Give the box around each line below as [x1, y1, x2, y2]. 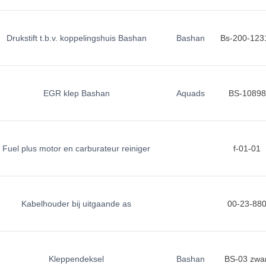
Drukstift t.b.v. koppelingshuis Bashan [6, 33, 147, 43]
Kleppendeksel [49, 254, 104, 264]
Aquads [176, 88, 205, 98]
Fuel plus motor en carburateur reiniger [2, 144, 151, 153]
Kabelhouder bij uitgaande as [21, 199, 132, 208]
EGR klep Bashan [43, 88, 110, 98]
